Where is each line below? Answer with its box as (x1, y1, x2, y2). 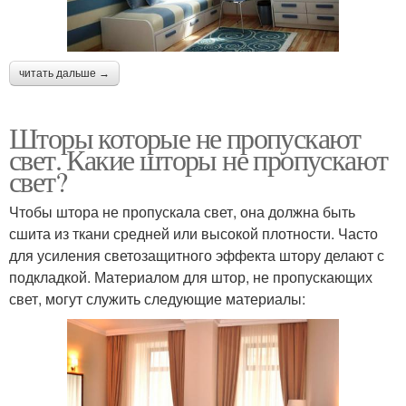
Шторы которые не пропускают (9, 117, 361, 157)
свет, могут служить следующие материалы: (9, 287, 305, 309)
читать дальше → (19, 66, 110, 80)
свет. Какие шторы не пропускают (9, 139, 388, 179)
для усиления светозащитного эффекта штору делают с (9, 244, 384, 266)
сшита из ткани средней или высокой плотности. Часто (9, 222, 378, 244)
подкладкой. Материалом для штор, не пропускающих (9, 266, 372, 287)
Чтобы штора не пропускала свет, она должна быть (9, 200, 355, 222)
